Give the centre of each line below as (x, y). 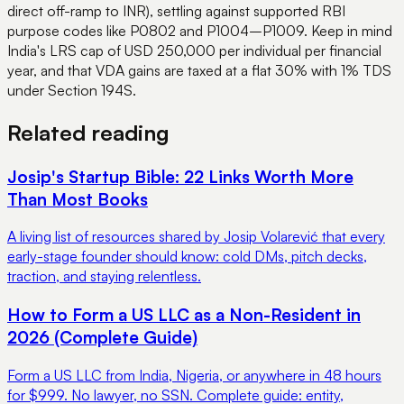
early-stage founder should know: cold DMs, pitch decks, (187, 257)
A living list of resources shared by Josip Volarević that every (196, 237)
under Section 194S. (72, 90)
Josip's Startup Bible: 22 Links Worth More (180, 176)
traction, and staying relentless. (104, 276)
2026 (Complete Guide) (102, 337)
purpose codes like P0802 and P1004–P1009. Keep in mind (200, 30)
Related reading (88, 132)
